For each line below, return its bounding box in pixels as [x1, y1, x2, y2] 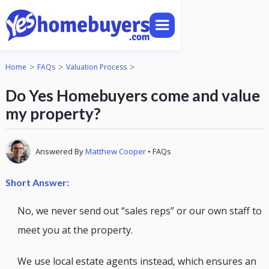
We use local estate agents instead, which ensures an [17, 255, 256, 268]
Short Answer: [5, 177, 69, 188]
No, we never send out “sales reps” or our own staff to [17, 204, 262, 217]
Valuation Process [65, 62, 127, 72]
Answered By [35, 146, 85, 157]
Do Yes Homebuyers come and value [5, 86, 260, 105]
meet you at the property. [17, 223, 133, 237]
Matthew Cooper [85, 146, 146, 157]
